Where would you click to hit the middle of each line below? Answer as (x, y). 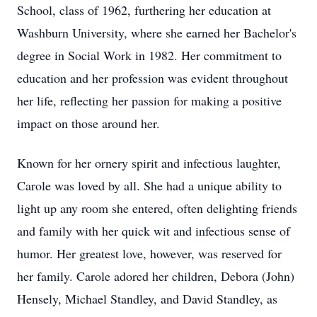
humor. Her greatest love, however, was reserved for (149, 253)
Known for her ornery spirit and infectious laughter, (149, 163)
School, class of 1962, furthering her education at (144, 10)
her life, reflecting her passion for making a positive (149, 100)
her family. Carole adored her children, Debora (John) (156, 276)
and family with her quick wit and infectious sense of (154, 231)
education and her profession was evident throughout (152, 78)
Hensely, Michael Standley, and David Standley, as (147, 299)
